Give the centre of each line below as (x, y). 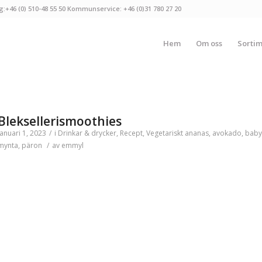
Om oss (209, 43)
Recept (131, 133)
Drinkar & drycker (87, 133)
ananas (196, 133)
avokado (227, 133)
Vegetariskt (164, 133)
